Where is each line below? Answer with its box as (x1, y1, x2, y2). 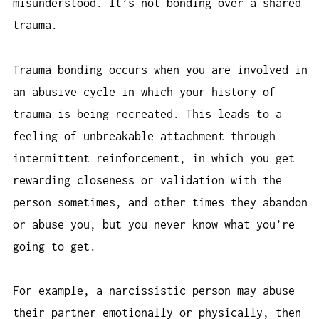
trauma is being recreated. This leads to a (13, 107, 282, 120)
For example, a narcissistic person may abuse (13, 284, 295, 298)
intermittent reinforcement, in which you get (13, 151, 295, 164)
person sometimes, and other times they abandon (13, 195, 308, 209)
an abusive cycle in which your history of (13, 85, 276, 98)
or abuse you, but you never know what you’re (13, 217, 295, 231)
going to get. (13, 239, 96, 253)
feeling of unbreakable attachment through (13, 129, 276, 142)
